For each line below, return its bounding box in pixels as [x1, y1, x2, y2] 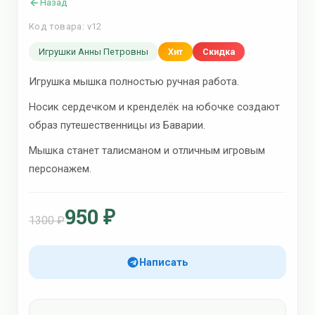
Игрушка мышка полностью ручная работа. [29, 75, 239, 89]
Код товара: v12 [29, 21, 102, 32]
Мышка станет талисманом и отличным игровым [29, 144, 265, 157]
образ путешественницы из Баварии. [29, 119, 205, 132]
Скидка [202, 46, 235, 58]
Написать [139, 256, 188, 269]
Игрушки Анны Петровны [39, 46, 148, 58]
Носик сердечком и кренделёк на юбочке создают [29, 101, 280, 114]
